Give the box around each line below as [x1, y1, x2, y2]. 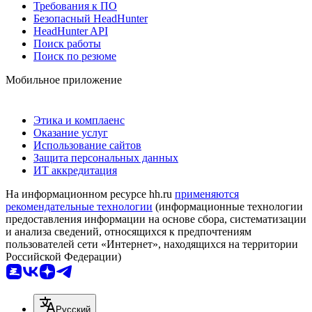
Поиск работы [33, 37, 101, 49]
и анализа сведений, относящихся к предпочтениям [6, 225, 251, 237]
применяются [175, 187, 239, 200]
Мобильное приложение [6, 73, 122, 86]
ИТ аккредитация [33, 164, 117, 176]
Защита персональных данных [33, 151, 178, 164]
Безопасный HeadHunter [33, 12, 148, 24]
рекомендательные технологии [6, 200, 153, 212]
